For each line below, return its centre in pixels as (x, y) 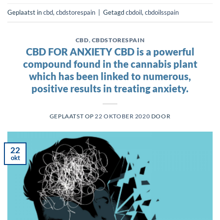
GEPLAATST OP (72, 116)
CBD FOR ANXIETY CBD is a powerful (110, 52)
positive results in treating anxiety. (110, 89)
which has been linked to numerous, (110, 76)
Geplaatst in (25, 12)
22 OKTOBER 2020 (123, 116)
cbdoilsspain (162, 12)
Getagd (114, 12)
